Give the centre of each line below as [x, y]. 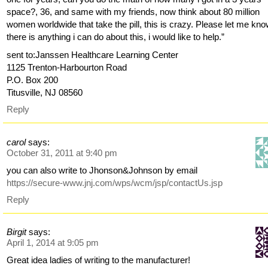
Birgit [17, 232]
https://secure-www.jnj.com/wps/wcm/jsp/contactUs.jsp [115, 182]
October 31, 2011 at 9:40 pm [62, 153]
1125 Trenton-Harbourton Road [67, 68]
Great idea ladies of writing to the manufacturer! [99, 260]
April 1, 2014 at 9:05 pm [53, 243]
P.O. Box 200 [33, 80]
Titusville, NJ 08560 [45, 93]
